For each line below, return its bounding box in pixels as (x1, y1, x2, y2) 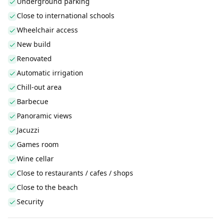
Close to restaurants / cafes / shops (17, 168, 133, 178)
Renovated (17, 54, 52, 63)
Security (17, 197, 43, 206)
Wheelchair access (17, 25, 78, 35)
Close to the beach (17, 183, 78, 192)
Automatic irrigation (17, 68, 83, 77)
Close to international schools (17, 11, 114, 20)
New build (17, 39, 51, 49)
